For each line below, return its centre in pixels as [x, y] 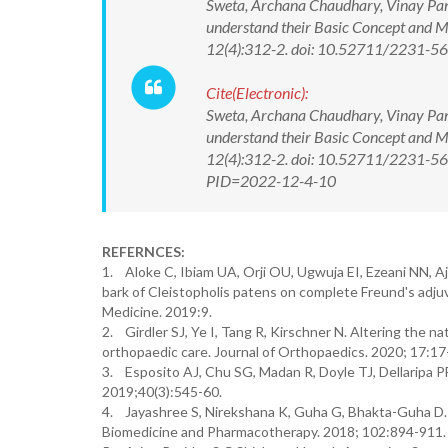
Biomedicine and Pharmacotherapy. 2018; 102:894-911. [274, 431]
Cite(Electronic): [257, 92]
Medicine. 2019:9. [157, 311]
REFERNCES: [143, 251]
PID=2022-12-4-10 [271, 180]
